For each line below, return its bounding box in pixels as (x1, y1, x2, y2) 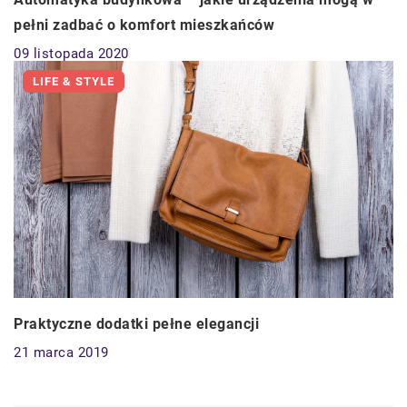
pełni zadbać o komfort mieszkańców (14, 15, 274, 34)
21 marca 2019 (14, 344, 109, 362)
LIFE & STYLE (33, 74, 114, 88)
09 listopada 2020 (14, 45, 129, 62)
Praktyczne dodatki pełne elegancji (14, 315, 259, 333)
